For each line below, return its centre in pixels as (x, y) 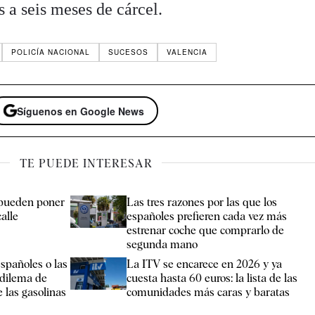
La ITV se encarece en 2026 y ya (205, 264)
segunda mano (162, 245)
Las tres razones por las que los (202, 202)
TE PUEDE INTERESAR (86, 164)
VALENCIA (187, 52)
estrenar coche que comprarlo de (206, 231)
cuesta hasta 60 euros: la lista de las (212, 278)
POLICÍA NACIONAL (51, 52)
